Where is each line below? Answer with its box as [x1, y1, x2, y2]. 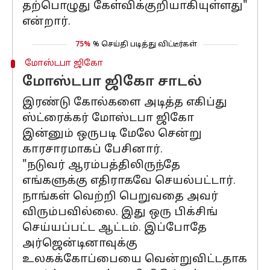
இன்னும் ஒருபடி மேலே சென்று [22, 127, 202, 141]
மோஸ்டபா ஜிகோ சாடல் [22, 74, 202, 90]
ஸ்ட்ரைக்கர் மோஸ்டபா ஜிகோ [22, 111, 194, 125]
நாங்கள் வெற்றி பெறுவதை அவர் [22, 190, 218, 204]
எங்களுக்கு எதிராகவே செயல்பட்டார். [22, 174, 236, 188]
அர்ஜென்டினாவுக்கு [22, 237, 137, 251]
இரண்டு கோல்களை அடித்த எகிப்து [22, 96, 227, 110]
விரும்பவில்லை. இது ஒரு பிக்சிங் [22, 206, 218, 219]
